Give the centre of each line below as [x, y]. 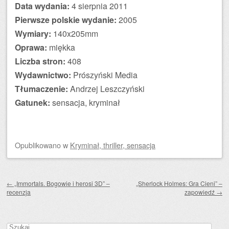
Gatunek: [32, 102]
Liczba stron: [40, 61]
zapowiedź [200, 192]
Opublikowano [39, 145]
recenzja [19, 192]
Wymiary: [33, 33]
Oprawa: [31, 47]
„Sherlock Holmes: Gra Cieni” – [179, 183]
